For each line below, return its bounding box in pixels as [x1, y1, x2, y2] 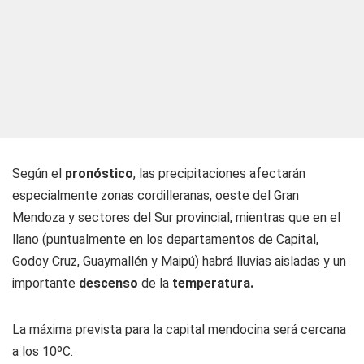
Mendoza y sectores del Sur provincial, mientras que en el [12, 210, 340, 225]
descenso [79, 275, 141, 291]
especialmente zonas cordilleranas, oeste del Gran [12, 188, 299, 203]
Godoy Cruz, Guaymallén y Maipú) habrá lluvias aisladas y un [12, 253, 346, 269]
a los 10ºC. [12, 344, 73, 359]
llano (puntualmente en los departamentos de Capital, [12, 232, 318, 247]
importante [12, 275, 79, 291]
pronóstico [65, 166, 133, 181]
